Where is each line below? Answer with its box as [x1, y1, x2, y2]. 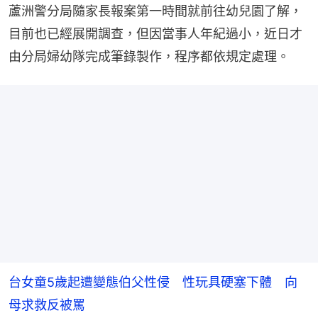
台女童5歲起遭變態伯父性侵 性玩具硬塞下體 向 [9, 274, 297, 290]
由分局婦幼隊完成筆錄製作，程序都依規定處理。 [9, 48, 290, 64]
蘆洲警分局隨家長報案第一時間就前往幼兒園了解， [9, 3, 302, 18]
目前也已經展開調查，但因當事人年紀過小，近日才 [9, 26, 302, 41]
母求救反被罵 [9, 297, 85, 312]
